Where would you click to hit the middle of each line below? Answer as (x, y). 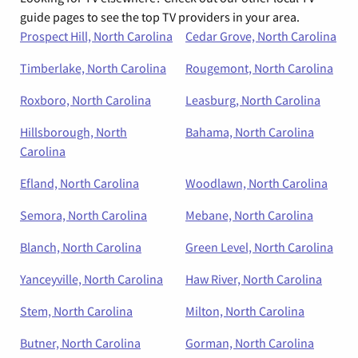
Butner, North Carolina (80, 343)
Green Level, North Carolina (259, 247)
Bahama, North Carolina (250, 132)
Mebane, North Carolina (249, 215)
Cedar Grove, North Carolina (261, 36)
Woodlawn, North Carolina (257, 183)
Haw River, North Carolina (254, 279)
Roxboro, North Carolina (86, 100)
